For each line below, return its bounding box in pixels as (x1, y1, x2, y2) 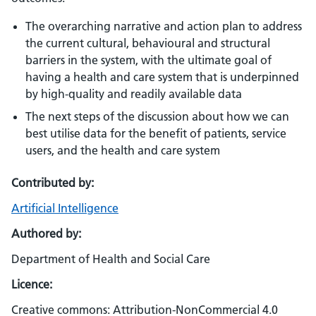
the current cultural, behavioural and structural (25, 36, 270, 50)
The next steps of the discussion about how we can (25, 109, 289, 123)
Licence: (11, 277, 52, 291)
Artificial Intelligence (11, 201, 119, 215)
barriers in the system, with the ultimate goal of (25, 53, 272, 67)
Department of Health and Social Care (11, 252, 210, 266)
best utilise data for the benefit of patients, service (25, 126, 286, 140)
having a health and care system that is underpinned (25, 70, 299, 84)
